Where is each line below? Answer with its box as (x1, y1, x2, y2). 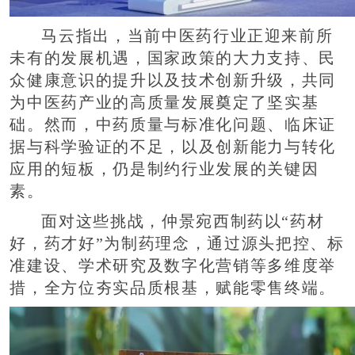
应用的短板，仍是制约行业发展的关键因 (10, 160, 319, 177)
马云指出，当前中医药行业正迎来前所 (41, 27, 334, 44)
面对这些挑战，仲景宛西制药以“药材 (41, 212, 325, 230)
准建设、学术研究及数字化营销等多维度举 (10, 257, 336, 274)
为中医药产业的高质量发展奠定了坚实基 (10, 94, 319, 111)
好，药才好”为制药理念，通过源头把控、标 (10, 235, 345, 252)
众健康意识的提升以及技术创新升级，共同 (10, 71, 336, 89)
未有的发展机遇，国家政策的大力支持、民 (10, 49, 336, 67)
